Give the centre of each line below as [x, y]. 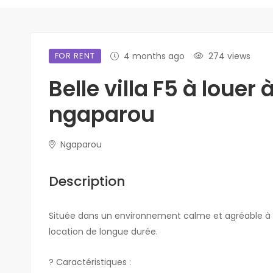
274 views [229, 56]
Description [87, 181]
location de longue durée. [103, 231]
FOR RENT [75, 55]
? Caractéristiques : [90, 262]
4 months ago [154, 56]
